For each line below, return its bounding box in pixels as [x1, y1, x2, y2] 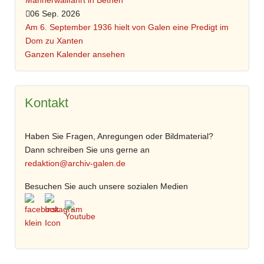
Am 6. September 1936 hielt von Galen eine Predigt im [25, 22, 229, 32]
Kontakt [25, 95, 69, 111]
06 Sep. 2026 [29, 9, 80, 19]
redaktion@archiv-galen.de [25, 159, 126, 169]
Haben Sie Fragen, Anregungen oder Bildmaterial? [25, 131, 214, 141]
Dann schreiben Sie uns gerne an [25, 145, 150, 155]
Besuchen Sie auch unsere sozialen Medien [25, 181, 189, 192]
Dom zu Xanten [25, 36, 83, 46]
